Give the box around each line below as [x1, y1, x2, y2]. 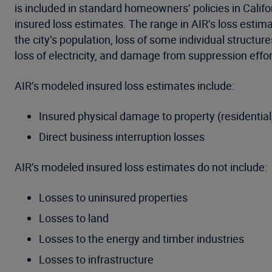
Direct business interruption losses [39, 129, 207, 144]
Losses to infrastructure [39, 252, 154, 267]
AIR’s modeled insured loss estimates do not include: [15, 160, 267, 174]
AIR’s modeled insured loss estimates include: [15, 78, 234, 93]
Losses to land [39, 211, 109, 225]
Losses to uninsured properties [39, 190, 188, 205]
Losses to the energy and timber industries [39, 231, 244, 246]
